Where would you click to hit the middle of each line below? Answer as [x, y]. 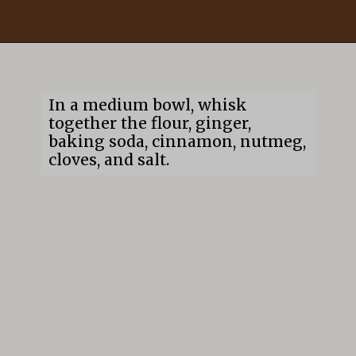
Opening [66, 65]
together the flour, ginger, [149, 124]
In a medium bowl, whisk [147, 105]
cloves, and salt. [108, 160]
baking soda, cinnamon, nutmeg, [177, 142]
